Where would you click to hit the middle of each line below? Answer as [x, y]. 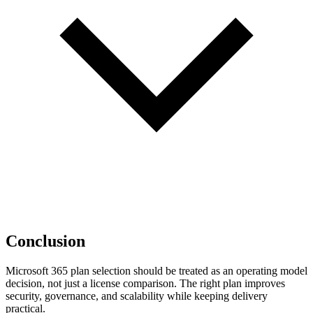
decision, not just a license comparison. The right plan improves [145, 283]
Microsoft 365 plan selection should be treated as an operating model [156, 270]
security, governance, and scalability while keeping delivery [137, 296]
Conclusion [45, 241]
